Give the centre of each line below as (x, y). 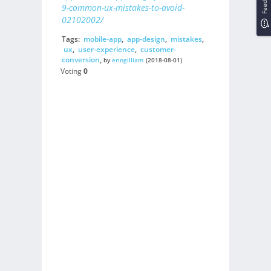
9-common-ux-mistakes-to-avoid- (123, 8)
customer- (158, 49)
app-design (146, 39)
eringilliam (128, 60)
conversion (80, 59)
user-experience (106, 49)
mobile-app (102, 39)
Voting (71, 71)
